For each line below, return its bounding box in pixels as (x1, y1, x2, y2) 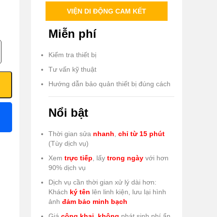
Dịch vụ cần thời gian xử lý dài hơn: (48, 178, 156, 186)
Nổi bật (48, 106, 88, 120)
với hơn (143, 154, 169, 162)
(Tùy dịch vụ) (48, 139, 89, 148)
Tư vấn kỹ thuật (48, 65, 96, 74)
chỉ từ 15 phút (118, 130, 165, 138)
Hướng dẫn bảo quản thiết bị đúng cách (48, 80, 170, 88)
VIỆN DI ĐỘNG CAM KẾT (67, 7, 146, 15)
